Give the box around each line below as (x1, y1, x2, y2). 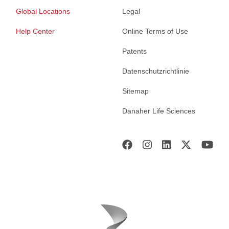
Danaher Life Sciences (122, 106, 195, 115)
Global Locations (16, 7, 70, 15)
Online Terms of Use (122, 27, 188, 35)
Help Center (16, 27, 55, 35)
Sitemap (122, 86, 149, 95)
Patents (122, 47, 147, 55)
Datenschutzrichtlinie (122, 66, 189, 75)
